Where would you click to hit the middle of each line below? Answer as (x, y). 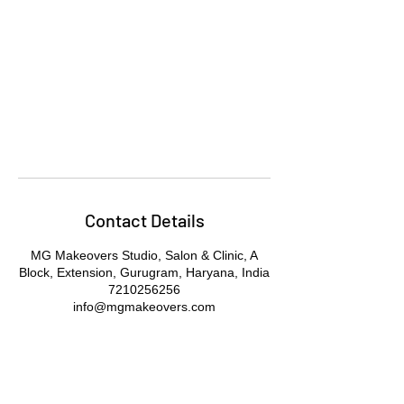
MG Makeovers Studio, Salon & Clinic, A (144, 255)
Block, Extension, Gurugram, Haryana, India (144, 272)
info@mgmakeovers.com (144, 307)
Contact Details (144, 220)
